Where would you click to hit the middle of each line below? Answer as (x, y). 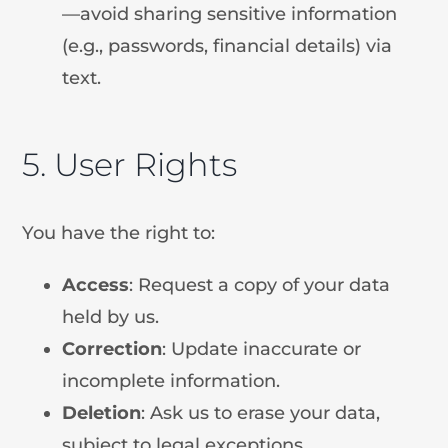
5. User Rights (130, 164)
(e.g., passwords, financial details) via (227, 45)
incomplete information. (171, 380)
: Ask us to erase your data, (261, 412)
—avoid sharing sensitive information (230, 13)
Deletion (102, 412)
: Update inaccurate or (262, 348)
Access (96, 284)
